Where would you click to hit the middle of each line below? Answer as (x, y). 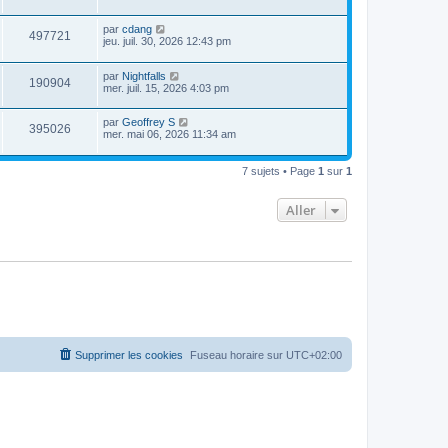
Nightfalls (144, 75)
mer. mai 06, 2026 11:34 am (169, 134)
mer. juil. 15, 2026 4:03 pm (166, 87)
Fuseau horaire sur (238, 355)
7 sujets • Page (280, 170)
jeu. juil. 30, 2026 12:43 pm (167, 41)
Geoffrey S (148, 122)
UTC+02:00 (314, 355)
